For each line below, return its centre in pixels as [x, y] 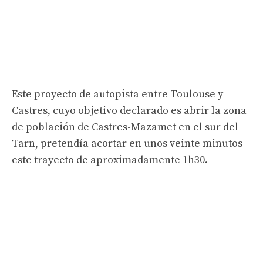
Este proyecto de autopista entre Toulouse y [117, 94]
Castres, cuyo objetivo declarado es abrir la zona [129, 110]
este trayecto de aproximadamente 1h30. [110, 160]
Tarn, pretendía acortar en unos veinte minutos [127, 143]
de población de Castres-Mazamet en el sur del [125, 127]
